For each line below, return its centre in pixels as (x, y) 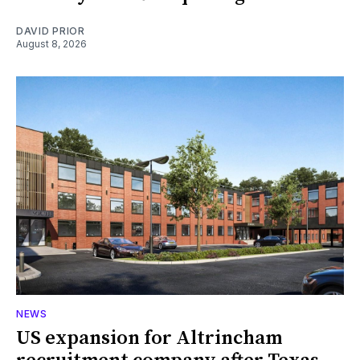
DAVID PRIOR (51, 31)
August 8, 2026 (51, 43)
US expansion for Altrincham (149, 338)
